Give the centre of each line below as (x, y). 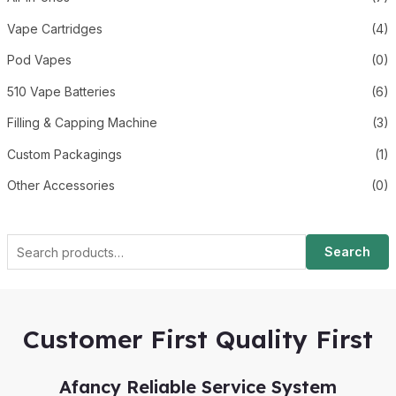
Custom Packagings (64, 154)
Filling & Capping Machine (82, 123)
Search (348, 252)
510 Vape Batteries (61, 91)
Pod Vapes (39, 60)
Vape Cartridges (54, 28)
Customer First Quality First (198, 339)
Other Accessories (61, 186)
